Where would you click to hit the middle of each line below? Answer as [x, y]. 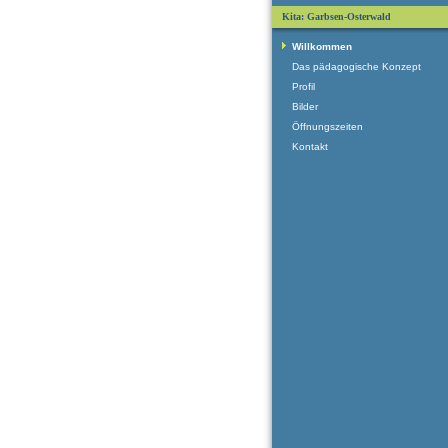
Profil [303, 86]
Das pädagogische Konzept [356, 66]
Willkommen [322, 46]
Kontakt [310, 146]
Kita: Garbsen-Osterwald [336, 16]
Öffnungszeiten [327, 126]
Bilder [305, 106]
